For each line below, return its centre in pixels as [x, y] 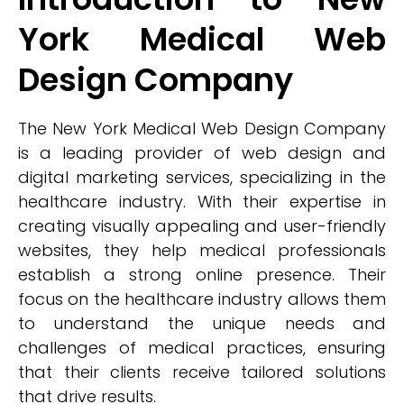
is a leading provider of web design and [202, 153]
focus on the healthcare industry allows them [202, 299]
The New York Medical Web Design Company [202, 129]
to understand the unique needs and [202, 323]
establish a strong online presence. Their [202, 275]
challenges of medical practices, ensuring [202, 348]
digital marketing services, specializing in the [202, 177]
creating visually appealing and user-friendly [202, 226]
